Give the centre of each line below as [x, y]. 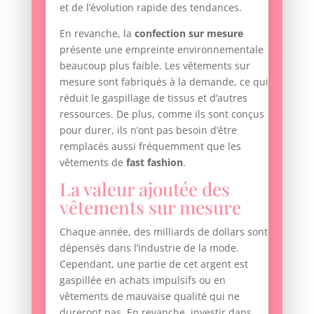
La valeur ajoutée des [144, 189]
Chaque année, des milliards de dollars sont [163, 231]
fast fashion [154, 162]
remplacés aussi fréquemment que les [150, 146]
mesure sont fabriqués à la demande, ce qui [164, 81]
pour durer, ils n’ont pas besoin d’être [148, 130]
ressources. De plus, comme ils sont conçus [162, 114]
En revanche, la [97, 33]
